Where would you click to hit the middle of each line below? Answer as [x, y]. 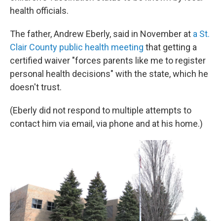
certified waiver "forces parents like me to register [108, 60]
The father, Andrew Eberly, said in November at [100, 34]
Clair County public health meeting [77, 47]
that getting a [170, 47]
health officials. [39, 11]
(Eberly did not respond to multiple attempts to [101, 110]
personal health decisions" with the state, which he [109, 74]
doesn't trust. [36, 87]
